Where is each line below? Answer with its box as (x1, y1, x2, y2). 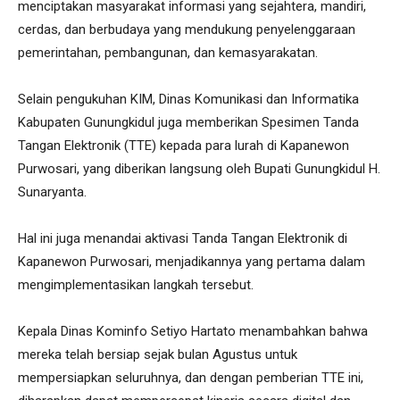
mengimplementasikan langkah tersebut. (18, 277, 254, 293)
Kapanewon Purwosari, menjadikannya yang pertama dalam (18, 254, 365, 270)
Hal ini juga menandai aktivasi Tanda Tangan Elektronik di (18, 230, 347, 246)
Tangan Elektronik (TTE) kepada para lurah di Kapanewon (18, 137, 349, 154)
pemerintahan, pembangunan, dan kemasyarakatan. (18, 45, 318, 61)
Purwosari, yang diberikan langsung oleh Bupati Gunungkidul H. (18, 161, 380, 177)
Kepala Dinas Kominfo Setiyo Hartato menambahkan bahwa (18, 323, 368, 339)
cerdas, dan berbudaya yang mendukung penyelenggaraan (18, 21, 355, 37)
